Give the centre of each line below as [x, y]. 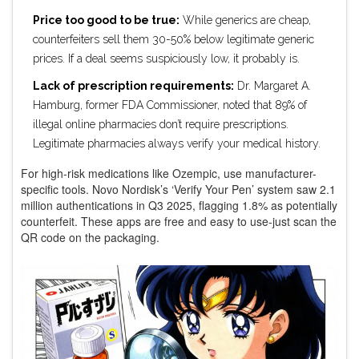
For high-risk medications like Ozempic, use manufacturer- [169, 173]
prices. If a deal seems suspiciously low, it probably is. [166, 58]
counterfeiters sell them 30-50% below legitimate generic [173, 39]
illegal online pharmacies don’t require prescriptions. [161, 124]
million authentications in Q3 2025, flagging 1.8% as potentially [179, 205]
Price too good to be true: [106, 20]
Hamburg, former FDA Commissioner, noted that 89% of [170, 105]
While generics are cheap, [245, 20]
